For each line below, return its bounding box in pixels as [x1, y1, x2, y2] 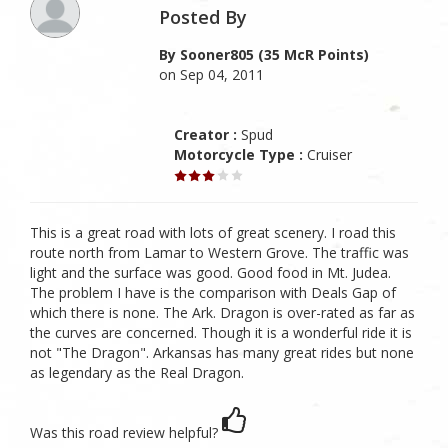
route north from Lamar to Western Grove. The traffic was [30, 243, 409, 262]
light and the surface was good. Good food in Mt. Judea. [30, 263, 391, 282]
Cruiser [303, 145, 353, 164]
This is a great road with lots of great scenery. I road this [30, 223, 396, 242]
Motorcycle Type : [174, 145, 304, 164]
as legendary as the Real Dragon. [30, 363, 244, 382]
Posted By [159, 5, 248, 29]
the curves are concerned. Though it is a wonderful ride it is [30, 323, 412, 342]
